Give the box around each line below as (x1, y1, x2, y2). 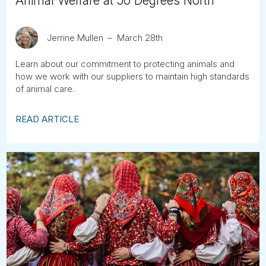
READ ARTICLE (15, 113, 80, 125)
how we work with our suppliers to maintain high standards (15, 71, 250, 82)
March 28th (116, 31, 163, 43)
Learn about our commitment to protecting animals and (15, 58, 235, 69)
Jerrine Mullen (46, 31, 103, 43)
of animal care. (15, 83, 75, 94)
